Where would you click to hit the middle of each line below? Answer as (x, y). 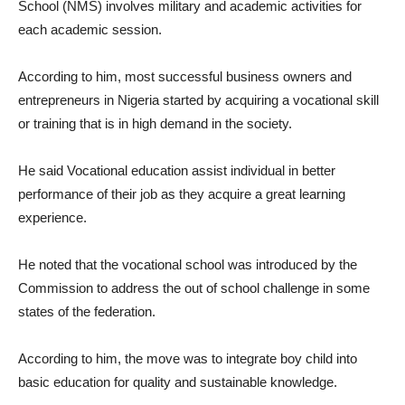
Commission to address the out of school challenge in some (194, 288)
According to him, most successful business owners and (185, 77)
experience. (52, 218)
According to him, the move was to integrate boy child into (188, 359)
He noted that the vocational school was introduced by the (188, 265)
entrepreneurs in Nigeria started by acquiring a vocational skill (198, 100)
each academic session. (90, 30)
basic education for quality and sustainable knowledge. (178, 382)
